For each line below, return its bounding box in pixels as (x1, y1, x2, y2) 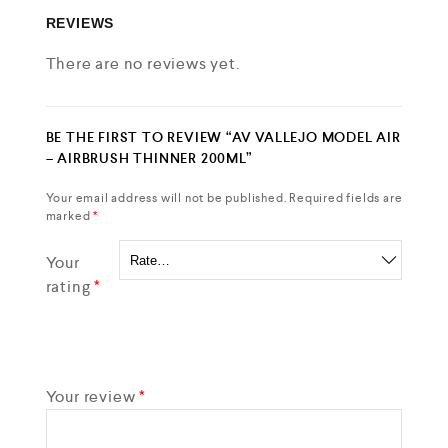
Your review (45, 386, 140, 407)
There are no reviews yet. (45, 53, 240, 74)
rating (45, 276, 95, 297)
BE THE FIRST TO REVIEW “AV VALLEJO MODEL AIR (45, 128, 401, 146)
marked (45, 208, 94, 224)
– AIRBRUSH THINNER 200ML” (45, 149, 253, 167)
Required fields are (289, 190, 403, 206)
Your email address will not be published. (45, 190, 287, 206)
